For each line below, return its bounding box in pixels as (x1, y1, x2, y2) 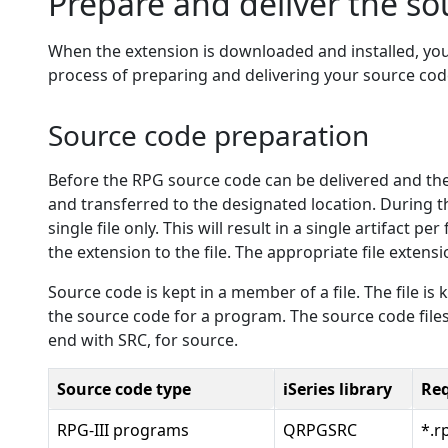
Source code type (57, 378, 191, 400)
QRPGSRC (283, 419, 357, 441)
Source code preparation (48, 116, 369, 154)
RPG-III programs (57, 419, 189, 441)
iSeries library (283, 378, 392, 400)
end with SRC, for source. (48, 329, 238, 351)
